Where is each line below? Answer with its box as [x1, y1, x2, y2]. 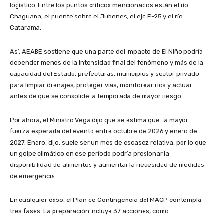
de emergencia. [10, 172, 56, 180]
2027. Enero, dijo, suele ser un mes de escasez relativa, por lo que [10, 139, 206, 146]
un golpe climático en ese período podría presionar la [10, 150, 169, 158]
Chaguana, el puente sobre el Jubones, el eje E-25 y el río [10, 13, 182, 20]
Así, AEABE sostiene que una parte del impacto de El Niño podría [10, 48, 203, 55]
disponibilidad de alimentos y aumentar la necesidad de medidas [10, 161, 204, 169]
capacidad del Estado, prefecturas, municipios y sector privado [10, 70, 199, 78]
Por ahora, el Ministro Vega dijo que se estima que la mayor [10, 116, 188, 124]
